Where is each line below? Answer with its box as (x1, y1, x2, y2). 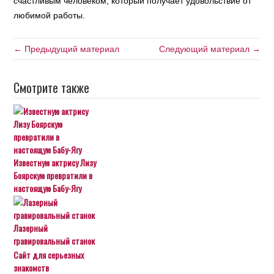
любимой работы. (13, 10, 86, 20)
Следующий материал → (158, 44, 261, 54)
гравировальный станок (13, 234, 95, 247)
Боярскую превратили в (13, 169, 93, 182)
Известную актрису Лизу (13, 156, 97, 169)
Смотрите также (13, 78, 90, 97)
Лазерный (13, 221, 48, 234)
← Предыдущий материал (13, 44, 120, 54)
